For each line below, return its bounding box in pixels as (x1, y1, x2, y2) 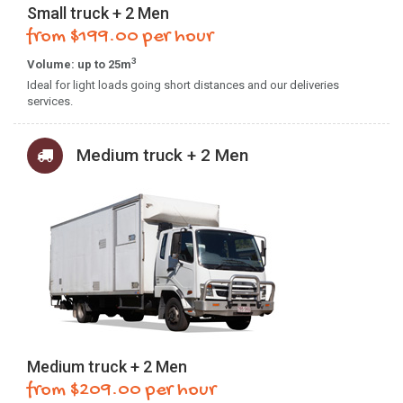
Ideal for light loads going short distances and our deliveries (27, 78, 339, 92)
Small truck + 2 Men (27, 4, 169, 22)
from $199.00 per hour (27, 25, 213, 49)
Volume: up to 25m (27, 58, 131, 71)
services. (27, 94, 73, 108)
